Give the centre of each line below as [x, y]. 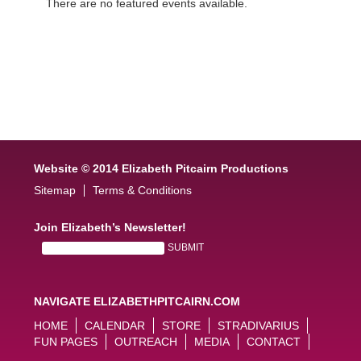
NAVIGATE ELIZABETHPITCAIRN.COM [137, 301]
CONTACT [274, 342]
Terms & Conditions [143, 190]
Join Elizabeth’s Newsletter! [110, 227]
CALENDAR [115, 326]
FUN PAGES [66, 342]
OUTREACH [146, 342]
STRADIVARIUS [259, 326]
